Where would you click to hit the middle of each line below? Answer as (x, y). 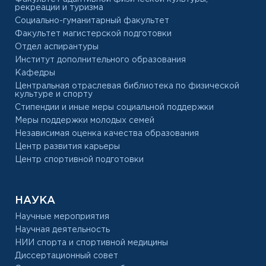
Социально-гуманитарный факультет (92, 21)
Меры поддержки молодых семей (85, 121)
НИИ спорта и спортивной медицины (91, 243)
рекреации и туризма (59, 8)
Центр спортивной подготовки (79, 160)
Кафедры (35, 73)
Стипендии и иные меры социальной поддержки (114, 107)
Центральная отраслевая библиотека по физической (127, 86)
